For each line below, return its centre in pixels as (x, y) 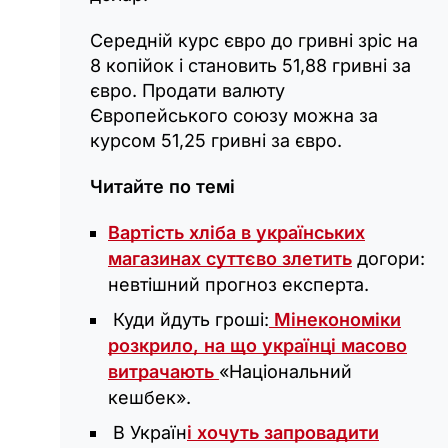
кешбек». (149, 398)
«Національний (285, 372)
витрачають (163, 372)
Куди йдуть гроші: (188, 320)
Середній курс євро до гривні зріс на (254, 41)
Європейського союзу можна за (234, 116)
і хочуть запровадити (283, 433)
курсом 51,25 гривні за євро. (216, 141)
